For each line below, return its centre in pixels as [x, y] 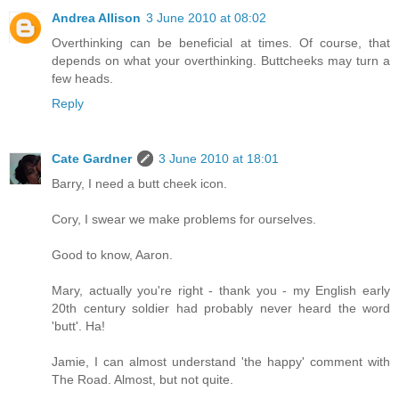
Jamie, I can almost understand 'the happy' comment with [221, 361]
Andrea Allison [96, 18]
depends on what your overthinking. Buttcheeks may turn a [221, 61]
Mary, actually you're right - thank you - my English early [221, 290]
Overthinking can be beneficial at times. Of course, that [221, 43]
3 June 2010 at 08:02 [206, 18]
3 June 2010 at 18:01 [219, 158]
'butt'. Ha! [78, 326]
